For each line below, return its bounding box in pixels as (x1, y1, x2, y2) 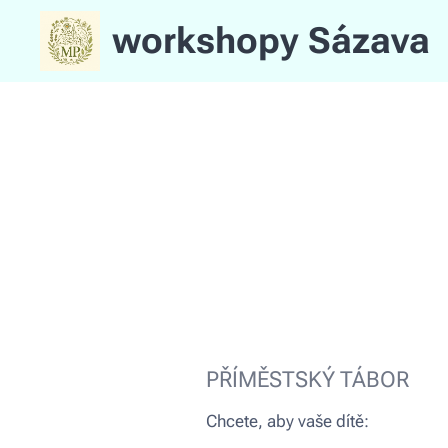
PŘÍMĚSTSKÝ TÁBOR (205, 367, 409, 392)
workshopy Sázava (112, 20, 430, 62)
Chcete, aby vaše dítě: (205, 411, 373, 431)
